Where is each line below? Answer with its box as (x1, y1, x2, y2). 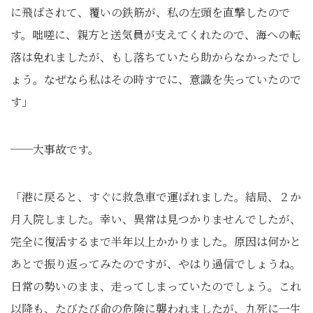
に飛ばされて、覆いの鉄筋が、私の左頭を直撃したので (10, 4, 290, 20)
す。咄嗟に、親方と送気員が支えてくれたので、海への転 (10, 27, 300, 43)
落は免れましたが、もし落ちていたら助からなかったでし (10, 49, 301, 65)
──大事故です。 (10, 141, 99, 157)
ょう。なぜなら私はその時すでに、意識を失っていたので (10, 71, 301, 87)
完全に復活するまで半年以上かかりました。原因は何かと (10, 233, 301, 249)
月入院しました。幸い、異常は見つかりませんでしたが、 (10, 211, 301, 227)
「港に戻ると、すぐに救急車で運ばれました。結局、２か (10, 189, 301, 205)
